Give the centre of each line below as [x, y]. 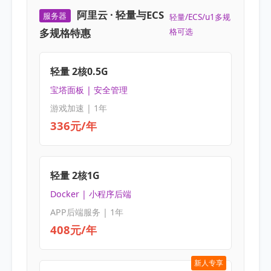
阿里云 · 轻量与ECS [121, 15]
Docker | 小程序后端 [90, 194]
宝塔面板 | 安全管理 [89, 90]
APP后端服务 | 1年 [87, 212]
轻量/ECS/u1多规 [200, 17]
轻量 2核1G [75, 176]
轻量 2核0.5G [79, 72]
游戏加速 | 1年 [78, 108]
